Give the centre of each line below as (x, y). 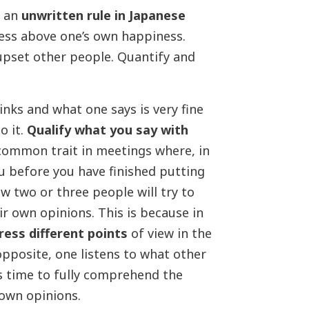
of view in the (169, 233)
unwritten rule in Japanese (103, 15)
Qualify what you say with (107, 130)
